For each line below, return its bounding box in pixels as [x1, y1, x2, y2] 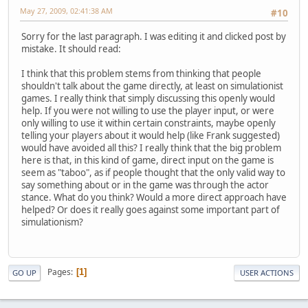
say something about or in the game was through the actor [21, 179, 269, 192]
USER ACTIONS [240, 267, 294, 278]
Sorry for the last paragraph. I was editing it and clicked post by [21, 30, 286, 43]
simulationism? [21, 216, 83, 229]
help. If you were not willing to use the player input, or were [21, 104, 274, 118]
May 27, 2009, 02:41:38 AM [20, 5, 113, 16]
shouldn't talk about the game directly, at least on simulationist [21, 80, 283, 93]
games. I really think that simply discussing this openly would [21, 92, 275, 105]
